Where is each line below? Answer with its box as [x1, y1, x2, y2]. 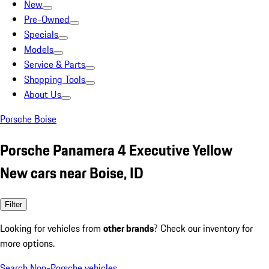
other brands [103, 220, 154, 235]
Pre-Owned [24, 12, 70, 26]
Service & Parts [24, 57, 85, 71]
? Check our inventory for [154, 220, 253, 235]
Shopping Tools [24, 72, 85, 86]
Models [24, 42, 53, 56]
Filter [5, 199, 22, 209]
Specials [24, 27, 58, 41]
